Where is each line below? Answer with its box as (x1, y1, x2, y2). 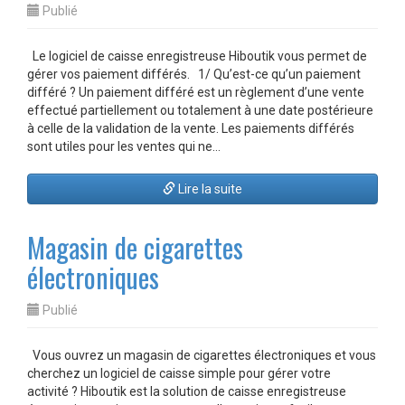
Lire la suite (175, 182, 242, 196)
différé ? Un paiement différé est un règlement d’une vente (27, 85, 364, 99)
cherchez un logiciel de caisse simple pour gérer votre (27, 366, 331, 381)
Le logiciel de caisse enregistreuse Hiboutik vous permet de (27, 49, 367, 63)
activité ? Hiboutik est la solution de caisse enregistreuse (27, 384, 346, 399)
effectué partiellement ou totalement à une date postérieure (27, 103, 373, 118)
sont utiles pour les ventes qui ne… (27, 139, 221, 154)
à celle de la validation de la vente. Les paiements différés (27, 121, 354, 136)
